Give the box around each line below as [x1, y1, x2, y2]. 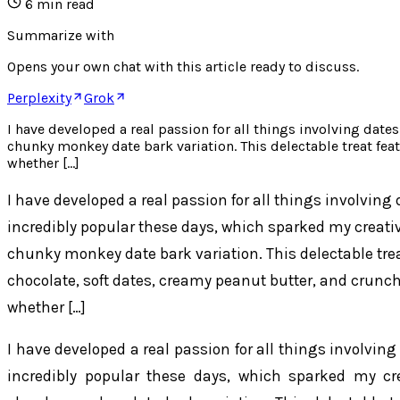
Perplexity [7, 88, 71, 106]
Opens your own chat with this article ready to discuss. [7, 57, 359, 75]
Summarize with [7, 26, 114, 44]
